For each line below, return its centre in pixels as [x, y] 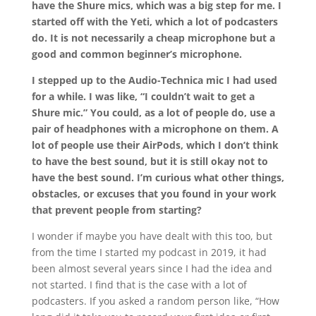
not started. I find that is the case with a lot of [139, 285]
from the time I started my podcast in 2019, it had [149, 253]
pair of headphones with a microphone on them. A [155, 129]
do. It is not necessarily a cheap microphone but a [153, 38]
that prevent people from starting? [116, 210]
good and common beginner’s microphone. [136, 54]
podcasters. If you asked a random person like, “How [155, 301]
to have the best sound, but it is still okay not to [150, 162]
